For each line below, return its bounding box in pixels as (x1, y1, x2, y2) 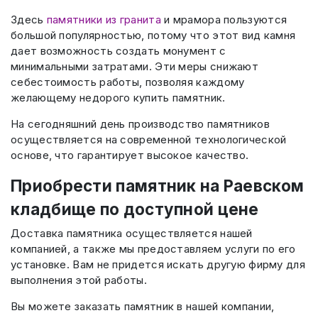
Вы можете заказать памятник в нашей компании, (11, 300, 275, 314)
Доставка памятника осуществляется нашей (11, 226, 253, 241)
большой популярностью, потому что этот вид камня (11, 28, 296, 42)
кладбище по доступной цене (11, 199, 259, 219)
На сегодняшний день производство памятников (11, 116, 270, 131)
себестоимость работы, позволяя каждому (11, 75, 245, 89)
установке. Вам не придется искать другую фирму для (11, 258, 305, 272)
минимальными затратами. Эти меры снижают (11, 59, 259, 73)
